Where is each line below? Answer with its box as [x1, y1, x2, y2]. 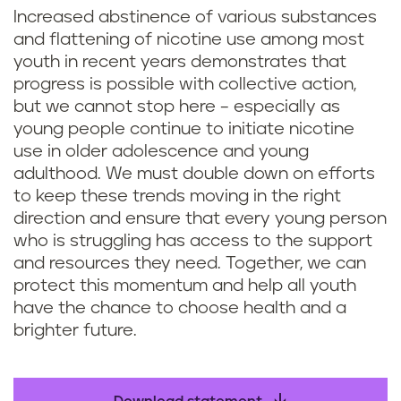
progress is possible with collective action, [13, 76, 356, 93]
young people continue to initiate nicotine [13, 121, 354, 138]
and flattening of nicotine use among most [13, 31, 364, 48]
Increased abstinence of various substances [13, 9, 377, 26]
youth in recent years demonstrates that [13, 54, 346, 71]
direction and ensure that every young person [13, 210, 387, 227]
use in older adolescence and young [13, 143, 309, 160]
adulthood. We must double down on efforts [13, 166, 375, 183]
